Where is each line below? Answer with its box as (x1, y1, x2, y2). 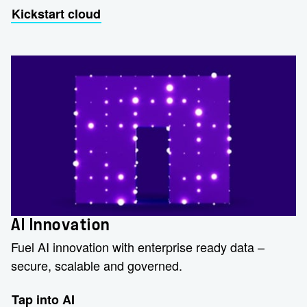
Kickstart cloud (12, 4, 101, 23)
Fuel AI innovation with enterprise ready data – (11, 237, 265, 256)
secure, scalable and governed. (11, 256, 184, 274)
